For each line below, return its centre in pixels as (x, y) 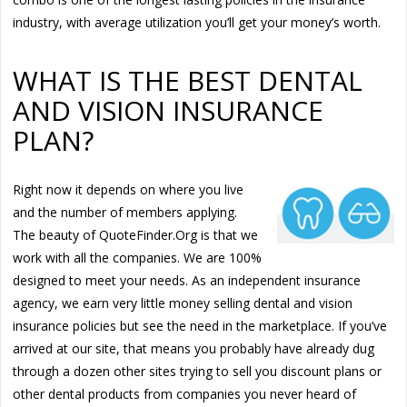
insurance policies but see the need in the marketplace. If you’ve (200, 325)
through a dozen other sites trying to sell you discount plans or (198, 371)
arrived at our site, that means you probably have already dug (194, 348)
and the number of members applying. (125, 212)
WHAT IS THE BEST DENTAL (188, 80)
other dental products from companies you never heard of (185, 393)
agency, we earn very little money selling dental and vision (183, 303)
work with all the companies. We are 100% (138, 257)
